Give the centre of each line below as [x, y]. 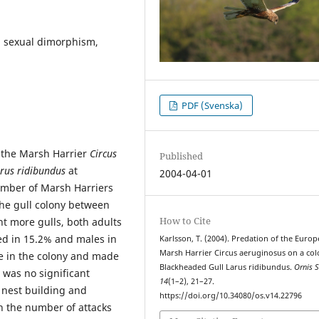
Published [182, 156]
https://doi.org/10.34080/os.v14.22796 [231, 296]
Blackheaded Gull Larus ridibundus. [227, 267]
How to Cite [185, 221]
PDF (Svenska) [211, 106]
